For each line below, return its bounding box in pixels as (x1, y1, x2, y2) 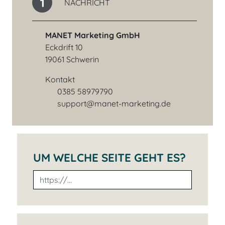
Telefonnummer (44, 91, 104, 102)
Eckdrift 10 (45, 42, 83, 53)
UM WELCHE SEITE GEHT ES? (33, 151, 186, 165)
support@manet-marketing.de (57, 98, 171, 109)
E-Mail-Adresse (44, 103, 100, 114)
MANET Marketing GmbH (45, 30, 140, 41)
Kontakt (45, 74, 75, 85)
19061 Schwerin (45, 54, 99, 65)
